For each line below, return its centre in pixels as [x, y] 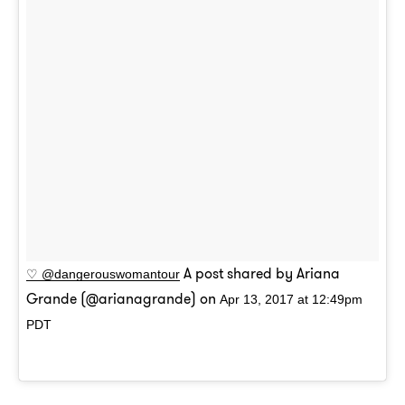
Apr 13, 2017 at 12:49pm [291, 300]
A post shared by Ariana [260, 274]
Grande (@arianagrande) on [123, 299]
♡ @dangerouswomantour [103, 274]
